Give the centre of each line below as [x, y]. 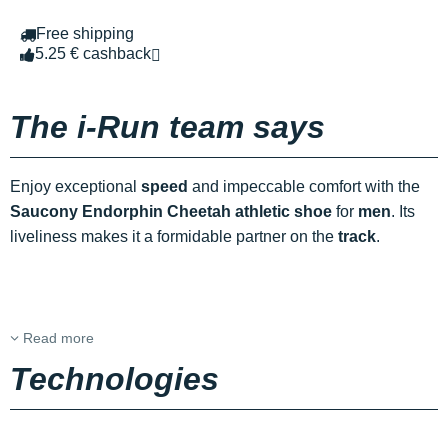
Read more [56, 338]
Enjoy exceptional [75, 187]
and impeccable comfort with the [304, 187]
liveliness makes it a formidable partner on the [174, 237]
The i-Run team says [167, 127]
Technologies [114, 379]
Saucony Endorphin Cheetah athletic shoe [171, 212]
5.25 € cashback [93, 54]
